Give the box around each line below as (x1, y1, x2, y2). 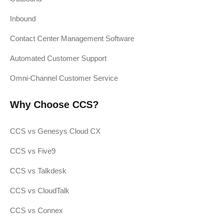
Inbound (10, 14, 36, 23)
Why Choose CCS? (10, 99, 99, 110)
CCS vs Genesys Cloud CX (10, 126, 101, 135)
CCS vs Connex (10, 206, 63, 215)
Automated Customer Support (10, 54, 107, 62)
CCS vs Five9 (10, 146, 55, 155)
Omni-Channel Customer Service (10, 73, 118, 82)
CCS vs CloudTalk (10, 186, 69, 195)
